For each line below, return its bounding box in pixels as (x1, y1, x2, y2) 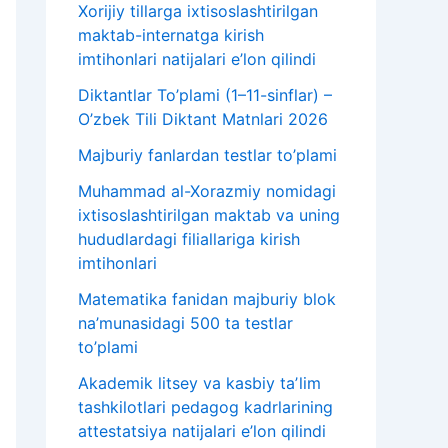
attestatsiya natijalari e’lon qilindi (78, 421, 326, 442)
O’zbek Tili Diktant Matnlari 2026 (78, 109, 328, 130)
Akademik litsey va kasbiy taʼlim (78, 373, 321, 394)
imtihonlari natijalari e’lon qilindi (78, 49, 316, 70)
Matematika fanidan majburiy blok (78, 289, 336, 310)
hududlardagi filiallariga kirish (78, 229, 300, 250)
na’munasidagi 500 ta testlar (78, 313, 293, 334)
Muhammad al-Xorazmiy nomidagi (78, 181, 336, 202)
